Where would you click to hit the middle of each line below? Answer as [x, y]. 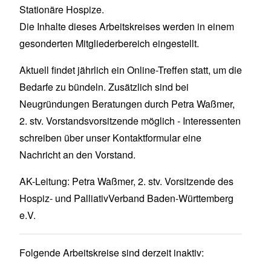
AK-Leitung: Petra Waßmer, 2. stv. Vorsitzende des [126, 181]
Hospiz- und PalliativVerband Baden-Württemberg [126, 198]
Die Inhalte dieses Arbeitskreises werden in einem [127, 27]
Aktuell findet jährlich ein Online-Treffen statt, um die [131, 70]
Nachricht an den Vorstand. [77, 155]
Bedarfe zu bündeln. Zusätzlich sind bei [104, 87]
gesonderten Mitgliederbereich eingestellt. [109, 44]
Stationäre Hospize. [62, 10]
